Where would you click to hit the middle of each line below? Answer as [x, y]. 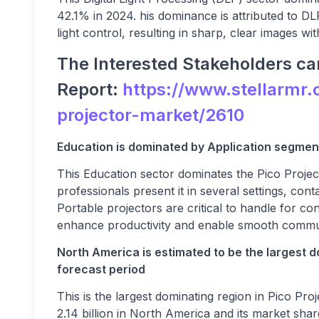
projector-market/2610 [151, 115]
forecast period [101, 270]
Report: [90, 90]
